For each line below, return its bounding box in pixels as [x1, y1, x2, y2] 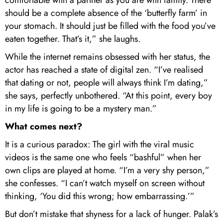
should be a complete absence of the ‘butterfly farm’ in [5, 6, 207, 20]
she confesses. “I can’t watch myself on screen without [5, 177, 205, 190]
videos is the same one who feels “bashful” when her [5, 151, 201, 164]
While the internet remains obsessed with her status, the [5, 50, 210, 64]
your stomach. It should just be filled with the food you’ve [5, 19, 216, 33]
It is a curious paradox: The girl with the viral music [5, 138, 194, 151]
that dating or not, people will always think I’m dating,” [5, 76, 208, 90]
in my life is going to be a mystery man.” [5, 102, 159, 115]
